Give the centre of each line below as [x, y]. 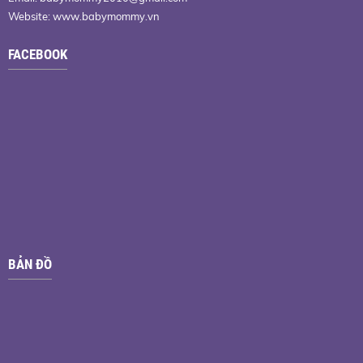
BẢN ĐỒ [30, 264]
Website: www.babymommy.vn [84, 16]
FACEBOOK [38, 54]
